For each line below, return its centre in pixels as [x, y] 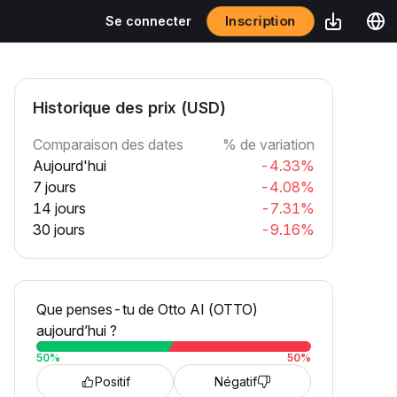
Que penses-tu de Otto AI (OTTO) [147, 309]
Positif [112, 381]
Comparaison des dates [108, 144]
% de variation [269, 144]
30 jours [59, 230]
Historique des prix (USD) [129, 108]
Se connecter [148, 21]
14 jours [59, 208]
